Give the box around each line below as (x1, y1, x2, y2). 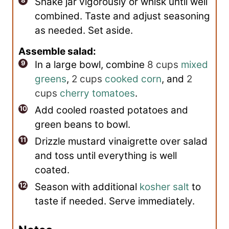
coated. (35, 164, 70, 176)
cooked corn (105, 73, 162, 85)
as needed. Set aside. (35, 24, 133, 36)
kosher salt (140, 180, 189, 193)
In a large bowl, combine (35, 58, 147, 71)
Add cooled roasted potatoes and (35, 104, 188, 116)
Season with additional (35, 180, 140, 193)
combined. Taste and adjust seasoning (35, 10, 210, 22)
